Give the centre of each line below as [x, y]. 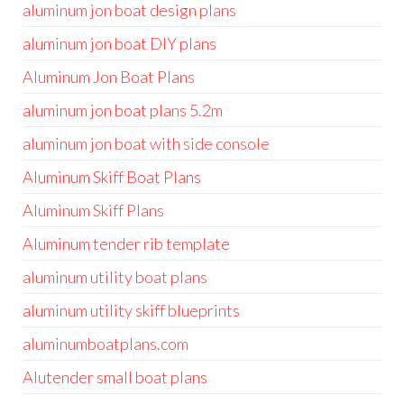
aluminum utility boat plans [115, 277]
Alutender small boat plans [115, 377]
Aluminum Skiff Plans [93, 210]
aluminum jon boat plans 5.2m [123, 110]
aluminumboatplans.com [106, 344]
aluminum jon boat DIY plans [119, 43]
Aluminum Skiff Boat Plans [112, 177]
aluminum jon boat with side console [146, 143]
